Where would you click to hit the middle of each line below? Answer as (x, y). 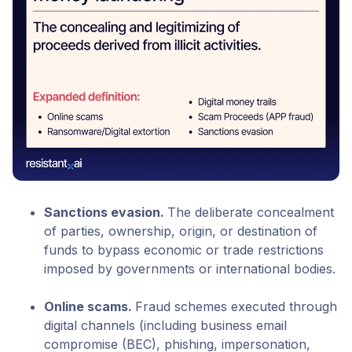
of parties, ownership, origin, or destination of (181, 231)
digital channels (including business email (165, 326)
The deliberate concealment (251, 213)
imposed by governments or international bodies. (190, 269)
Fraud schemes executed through (236, 307)
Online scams (86, 307)
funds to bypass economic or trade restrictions (184, 250)
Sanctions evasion (102, 213)
